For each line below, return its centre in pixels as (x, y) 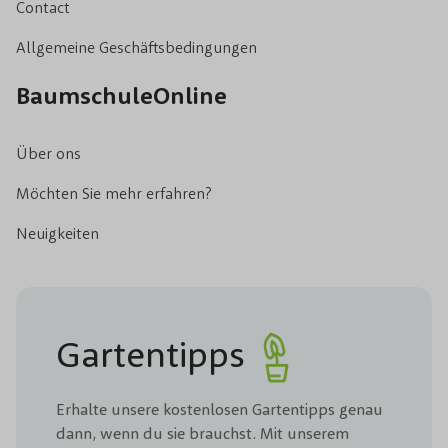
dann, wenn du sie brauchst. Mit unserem (202, 432)
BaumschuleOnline (121, 94)
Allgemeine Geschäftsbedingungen (136, 46)
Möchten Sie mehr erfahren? (114, 192)
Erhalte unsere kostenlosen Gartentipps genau (219, 408)
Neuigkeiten (57, 232)
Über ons (48, 152)
